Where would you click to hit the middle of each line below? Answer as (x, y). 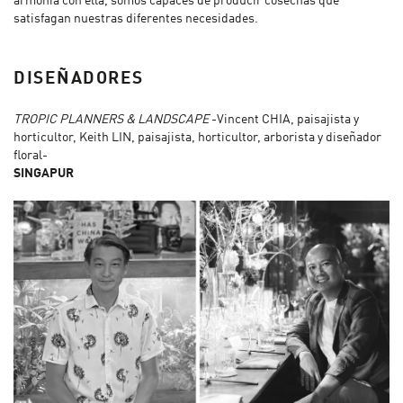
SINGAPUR (44, 174)
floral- (31, 156)
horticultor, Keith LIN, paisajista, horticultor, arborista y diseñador (197, 138)
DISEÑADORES (79, 78)
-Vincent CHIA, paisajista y (284, 120)
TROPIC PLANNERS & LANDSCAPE (111, 120)
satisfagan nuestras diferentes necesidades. (136, 19)
